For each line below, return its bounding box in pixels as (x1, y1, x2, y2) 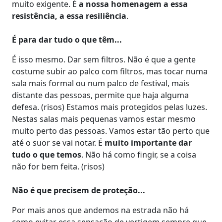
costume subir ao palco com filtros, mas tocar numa (12, 65, 208, 77)
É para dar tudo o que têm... (12, 34, 124, 45)
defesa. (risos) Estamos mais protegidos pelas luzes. (12, 101, 207, 112)
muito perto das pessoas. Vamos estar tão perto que (12, 125, 210, 136)
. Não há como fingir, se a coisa (81, 149, 196, 160)
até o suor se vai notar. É (12, 137, 105, 148)
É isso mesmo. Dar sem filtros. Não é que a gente (12, 54, 196, 65)
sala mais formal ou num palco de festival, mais (12, 77, 189, 89)
